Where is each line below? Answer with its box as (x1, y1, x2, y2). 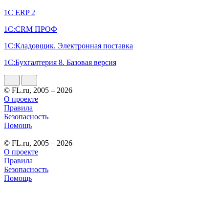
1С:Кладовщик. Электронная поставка (4, 41, 133, 50)
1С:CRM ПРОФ (4, 24, 57, 33)
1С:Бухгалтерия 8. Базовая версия (4, 58, 116, 66)
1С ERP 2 (4, 8, 35, 17)
